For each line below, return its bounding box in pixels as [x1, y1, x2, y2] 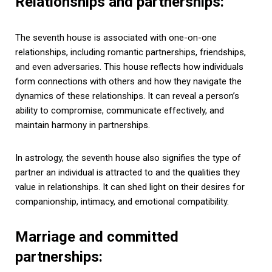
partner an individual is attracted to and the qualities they [15, 166, 240, 178]
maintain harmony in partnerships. [15, 119, 150, 131]
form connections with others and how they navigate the [15, 75, 242, 87]
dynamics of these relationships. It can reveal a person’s [15, 90, 239, 101]
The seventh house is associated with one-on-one [15, 32, 217, 43]
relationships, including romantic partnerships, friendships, [15, 46, 246, 58]
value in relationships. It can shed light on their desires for [15, 181, 245, 192]
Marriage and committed [15, 228, 178, 245]
